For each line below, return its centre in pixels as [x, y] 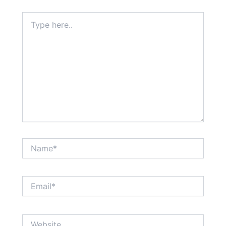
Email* [32, 181]
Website [36, 218]
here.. [31, 26]
